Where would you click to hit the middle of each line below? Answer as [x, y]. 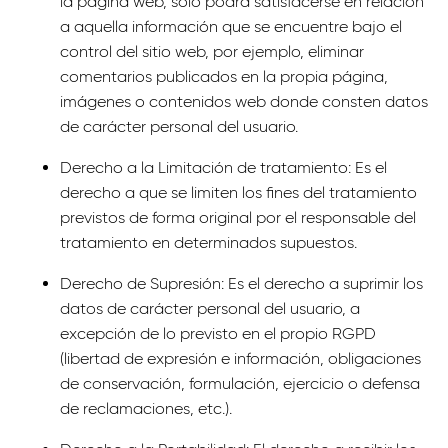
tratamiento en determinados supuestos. [208, 242]
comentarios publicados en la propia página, [224, 76]
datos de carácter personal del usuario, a [210, 308]
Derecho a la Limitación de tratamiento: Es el [223, 167]
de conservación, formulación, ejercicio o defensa [240, 383]
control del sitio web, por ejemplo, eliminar [212, 51]
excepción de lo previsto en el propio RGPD [218, 333]
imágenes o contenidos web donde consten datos [244, 101]
